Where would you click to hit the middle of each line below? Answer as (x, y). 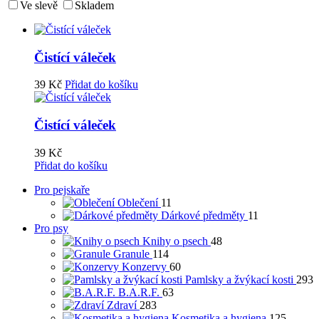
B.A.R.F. (139, 292)
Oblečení (138, 202)
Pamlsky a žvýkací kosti (239, 279)
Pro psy (51, 228)
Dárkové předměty (203, 215)
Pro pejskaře (62, 189)
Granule (131, 253)
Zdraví (122, 305)
